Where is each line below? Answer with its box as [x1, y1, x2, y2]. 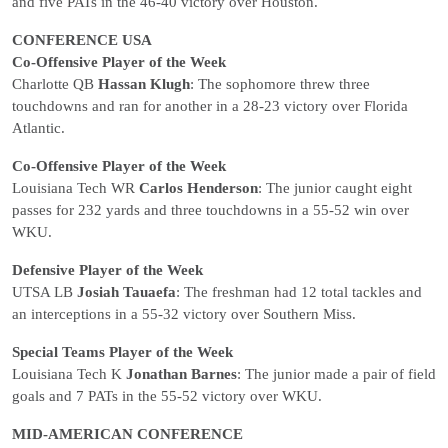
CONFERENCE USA [12, 32, 152, 48]
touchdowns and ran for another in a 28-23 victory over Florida [12, 98, 408, 114]
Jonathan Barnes [126, 366, 237, 382]
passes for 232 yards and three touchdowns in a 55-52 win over [12, 202, 409, 218]
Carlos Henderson [139, 180, 258, 196]
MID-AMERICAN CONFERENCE [12, 426, 243, 442]
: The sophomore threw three [190, 76, 370, 92]
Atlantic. [12, 120, 65, 136]
